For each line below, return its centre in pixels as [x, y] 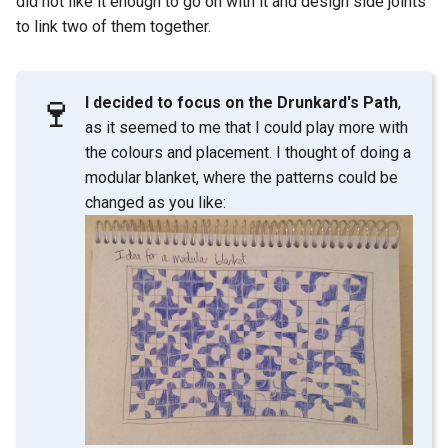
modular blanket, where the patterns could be [242, 178]
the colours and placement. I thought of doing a [248, 153]
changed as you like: [156, 203]
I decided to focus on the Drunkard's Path [242, 103]
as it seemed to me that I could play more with [247, 128]
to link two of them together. [113, 27]
